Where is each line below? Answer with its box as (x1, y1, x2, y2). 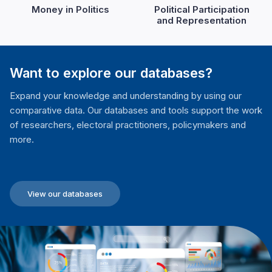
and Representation (157, 14, 246, 26)
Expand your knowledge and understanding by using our (10, 89, 242, 101)
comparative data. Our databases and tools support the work (10, 104, 262, 116)
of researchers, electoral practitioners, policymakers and (10, 118, 246, 131)
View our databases (27, 188, 103, 199)
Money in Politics (32, 3, 109, 15)
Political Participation (154, 3, 250, 15)
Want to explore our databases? (10, 64, 212, 81)
